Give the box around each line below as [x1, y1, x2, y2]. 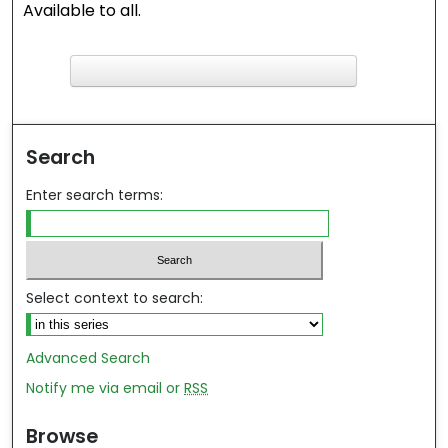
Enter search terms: [26, 185, 164, 206]
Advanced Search [26, 347, 151, 368]
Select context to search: [26, 287, 204, 308]
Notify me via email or [26, 377, 185, 398]
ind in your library [142, 94, 269, 112]
